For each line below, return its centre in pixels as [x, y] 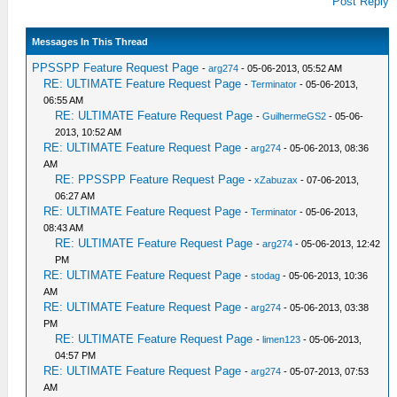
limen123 [282, 339]
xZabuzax [276, 180]
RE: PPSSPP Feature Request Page [150, 179]
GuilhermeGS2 [295, 116]
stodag [266, 276]
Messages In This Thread [90, 42]
